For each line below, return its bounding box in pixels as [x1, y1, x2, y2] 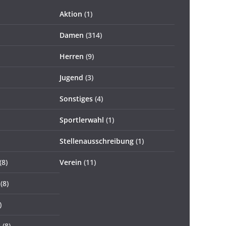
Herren [60, 51, 84, 61]
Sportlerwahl [60, 115, 104, 125]
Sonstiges [60, 94, 93, 103]
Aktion [60, 9, 82, 19]
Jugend [60, 73, 83, 82]
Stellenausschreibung [60, 136, 134, 146]
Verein [60, 157, 82, 167]
